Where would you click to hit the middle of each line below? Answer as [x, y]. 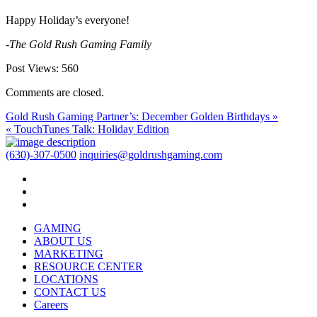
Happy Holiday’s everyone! [68, 20]
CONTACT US [70, 292]
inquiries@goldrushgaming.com [151, 154]
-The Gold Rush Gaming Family [79, 44]
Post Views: [32, 68]
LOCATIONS [66, 279]
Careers [51, 304]
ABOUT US [63, 241]
